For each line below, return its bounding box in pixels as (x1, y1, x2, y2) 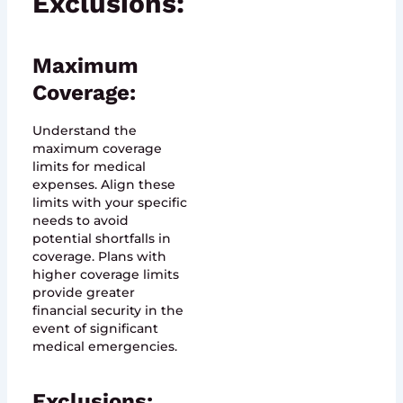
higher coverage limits (31, 266, 179, 283)
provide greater (31, 284, 135, 301)
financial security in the (31, 302, 184, 319)
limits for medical (31, 158, 146, 175)
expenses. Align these (31, 176, 175, 193)
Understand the (31, 122, 137, 139)
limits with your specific (31, 194, 187, 211)
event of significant (31, 320, 158, 337)
